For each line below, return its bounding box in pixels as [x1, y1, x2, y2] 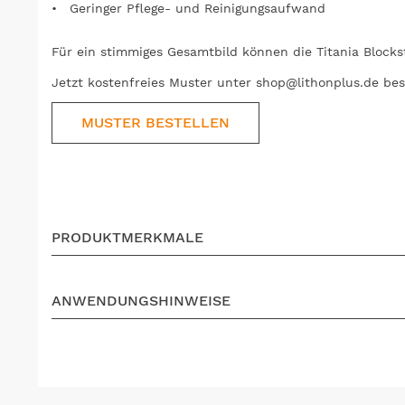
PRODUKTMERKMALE [52, 229, 203, 247]
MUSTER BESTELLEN [81, 114, 230, 132]
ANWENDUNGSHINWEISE [52, 292, 231, 310]
